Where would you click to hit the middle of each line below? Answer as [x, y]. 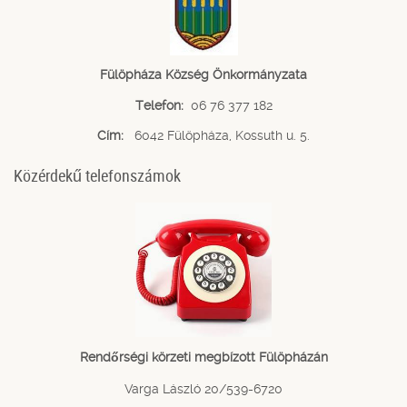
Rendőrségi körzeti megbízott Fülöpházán [203, 357]
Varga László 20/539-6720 [203, 388]
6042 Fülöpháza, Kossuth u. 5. [218, 136]
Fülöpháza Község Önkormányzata [203, 74]
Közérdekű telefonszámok [97, 176]
